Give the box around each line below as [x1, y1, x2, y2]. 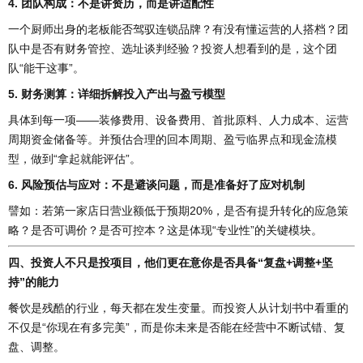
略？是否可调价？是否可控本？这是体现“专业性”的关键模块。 [8, 224, 322, 237]
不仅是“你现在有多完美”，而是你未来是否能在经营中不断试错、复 [8, 321, 345, 335]
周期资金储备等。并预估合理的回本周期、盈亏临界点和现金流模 [8, 133, 337, 147]
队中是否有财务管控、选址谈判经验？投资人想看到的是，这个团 [8, 42, 337, 56]
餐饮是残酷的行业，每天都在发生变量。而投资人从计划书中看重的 [8, 301, 348, 315]
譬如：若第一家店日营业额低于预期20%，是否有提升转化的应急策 [8, 204, 348, 218]
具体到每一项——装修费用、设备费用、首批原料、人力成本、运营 [8, 113, 348, 127]
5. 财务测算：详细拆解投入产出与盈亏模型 [8, 88, 225, 101]
